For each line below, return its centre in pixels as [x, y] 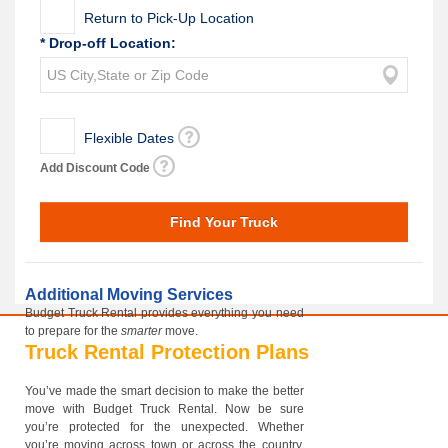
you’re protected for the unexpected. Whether [164, 427]
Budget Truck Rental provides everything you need [164, 313]
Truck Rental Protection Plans [167, 352]
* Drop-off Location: [108, 43]
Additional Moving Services [129, 294]
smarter [141, 331]
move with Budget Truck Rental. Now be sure [164, 409]
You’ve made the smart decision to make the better [164, 391]
